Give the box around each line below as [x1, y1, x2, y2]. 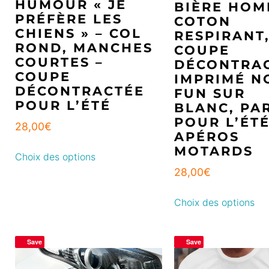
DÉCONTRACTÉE [15, 83, 145, 98]
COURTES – [15, 54, 104, 70]
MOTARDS [174, 143, 253, 159]
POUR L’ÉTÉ [15, 97, 111, 113]
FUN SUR [174, 85, 246, 101]
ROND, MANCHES [15, 40, 153, 55]
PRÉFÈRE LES [15, 11, 122, 26]
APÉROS [174, 128, 240, 144]
